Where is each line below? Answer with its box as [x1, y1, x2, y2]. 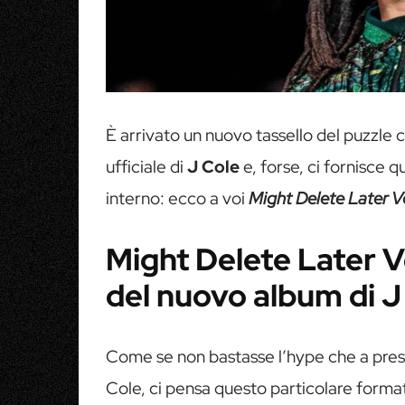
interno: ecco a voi [106, 186, 249, 210]
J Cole [187, 155, 243, 178]
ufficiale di [106, 155, 187, 178]
